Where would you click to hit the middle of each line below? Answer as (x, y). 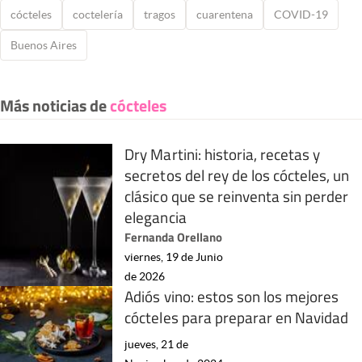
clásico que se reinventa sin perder (237, 196)
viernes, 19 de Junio (174, 257)
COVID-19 (301, 15)
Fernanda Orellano (174, 238)
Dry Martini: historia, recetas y (223, 154)
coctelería (98, 15)
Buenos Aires (44, 46)
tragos (160, 15)
